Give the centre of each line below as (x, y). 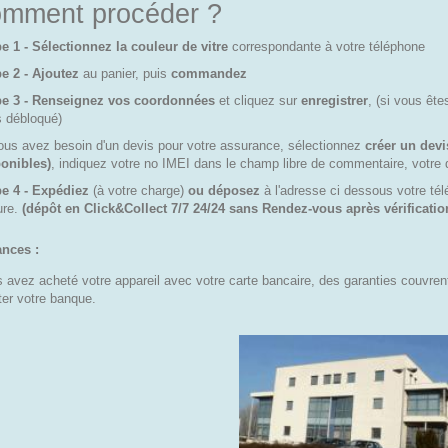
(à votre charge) (136, 190)
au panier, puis (125, 73)
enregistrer (334, 100)
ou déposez (224, 190)
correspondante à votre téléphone (326, 46)
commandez (209, 73)
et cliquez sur (258, 100)
